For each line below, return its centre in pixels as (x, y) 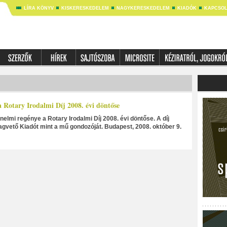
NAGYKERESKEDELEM (143, 8)
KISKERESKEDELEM (85, 8)
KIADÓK (187, 8)
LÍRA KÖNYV (39, 8)
